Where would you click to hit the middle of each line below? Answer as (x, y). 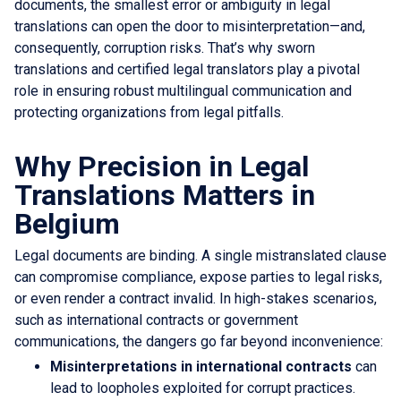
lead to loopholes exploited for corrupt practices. (203, 388)
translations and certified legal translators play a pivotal (187, 69)
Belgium (67, 223)
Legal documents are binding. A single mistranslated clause (200, 255)
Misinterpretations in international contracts (201, 366)
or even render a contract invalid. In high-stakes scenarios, (196, 298)
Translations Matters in (165, 195)
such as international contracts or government (156, 320)
